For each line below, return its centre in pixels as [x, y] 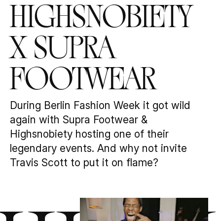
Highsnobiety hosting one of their [89, 134]
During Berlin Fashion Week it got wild [100, 106]
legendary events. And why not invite [98, 148]
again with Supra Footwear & [78, 120]
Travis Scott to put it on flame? [84, 163]
